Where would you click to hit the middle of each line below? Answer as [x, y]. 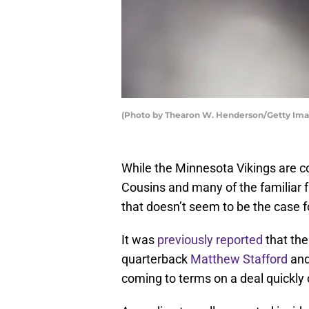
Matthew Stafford [239, 259]
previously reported [210, 240]
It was [139, 240]
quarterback [156, 259]
